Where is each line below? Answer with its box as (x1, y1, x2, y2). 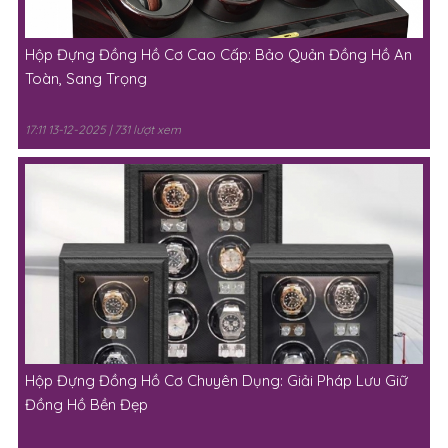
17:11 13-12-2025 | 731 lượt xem (24, 122, 181, 138)
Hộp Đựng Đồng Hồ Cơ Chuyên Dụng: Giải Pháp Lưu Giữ (24, 371, 408, 391)
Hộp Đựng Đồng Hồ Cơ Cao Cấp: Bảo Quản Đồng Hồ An (24, 45, 412, 65)
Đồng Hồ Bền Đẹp (24, 395, 148, 415)
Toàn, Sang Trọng (24, 69, 147, 89)
